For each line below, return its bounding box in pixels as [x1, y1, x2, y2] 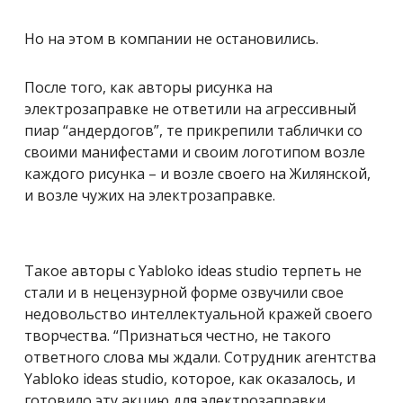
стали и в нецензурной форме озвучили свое [24, 282, 344, 303]
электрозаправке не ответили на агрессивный [24, 99, 356, 120]
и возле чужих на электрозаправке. [24, 185, 275, 206]
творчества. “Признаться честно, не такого [24, 326, 331, 346]
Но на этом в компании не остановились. [24, 29, 318, 49]
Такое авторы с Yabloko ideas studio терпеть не [24, 261, 362, 282]
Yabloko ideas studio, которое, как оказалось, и [24, 369, 355, 390]
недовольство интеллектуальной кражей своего [24, 304, 372, 325]
